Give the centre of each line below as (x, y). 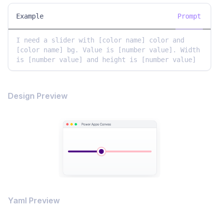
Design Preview (38, 96)
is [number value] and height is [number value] (106, 59)
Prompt (189, 16)
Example (30, 16)
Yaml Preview (34, 201)
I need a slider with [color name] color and (100, 40)
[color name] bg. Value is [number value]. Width (108, 50)
